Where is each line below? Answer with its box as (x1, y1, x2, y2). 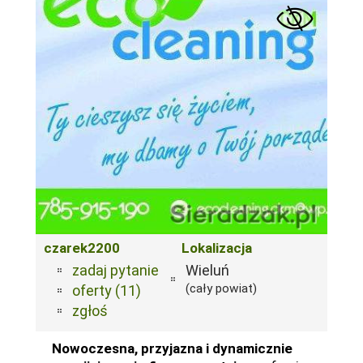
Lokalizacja (181, 240, 252, 256)
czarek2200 (44, 240, 120, 256)
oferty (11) (72, 282, 141, 299)
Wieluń (186, 262, 229, 279)
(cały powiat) (186, 281, 257, 296)
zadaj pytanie (72, 262, 159, 279)
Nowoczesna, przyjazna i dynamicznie (52, 340, 293, 357)
